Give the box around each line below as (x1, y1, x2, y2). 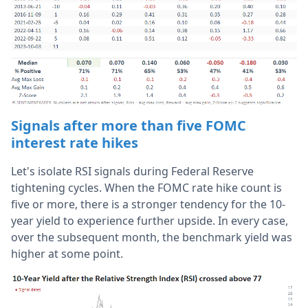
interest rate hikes (11, 133, 138, 152)
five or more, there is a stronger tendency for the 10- (11, 196, 285, 212)
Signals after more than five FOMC (11, 115, 246, 135)
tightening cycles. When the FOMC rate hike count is (11, 179, 282, 195)
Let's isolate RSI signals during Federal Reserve (11, 163, 254, 179)
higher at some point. (11, 245, 123, 261)
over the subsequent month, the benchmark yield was (11, 229, 292, 245)
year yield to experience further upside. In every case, (11, 212, 288, 228)
